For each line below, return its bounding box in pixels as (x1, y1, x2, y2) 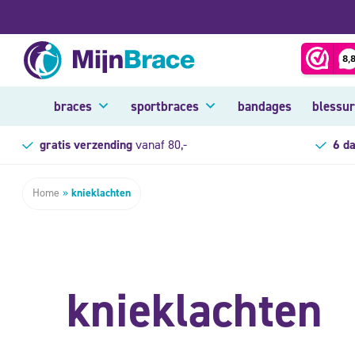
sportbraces (131, 97, 199, 115)
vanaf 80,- (132, 136, 187, 153)
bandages (238, 97, 292, 115)
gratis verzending (39, 136, 132, 153)
